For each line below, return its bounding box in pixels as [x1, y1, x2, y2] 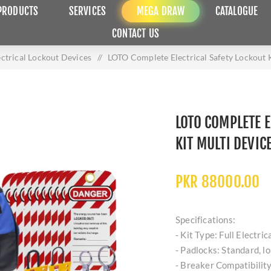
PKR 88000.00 [175, 172, 260, 191]
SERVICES [68, 5, 106, 18]
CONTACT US [112, 27, 159, 40]
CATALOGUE [215, 5, 258, 18]
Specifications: [175, 214, 235, 225]
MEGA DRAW [136, 5, 185, 18]
